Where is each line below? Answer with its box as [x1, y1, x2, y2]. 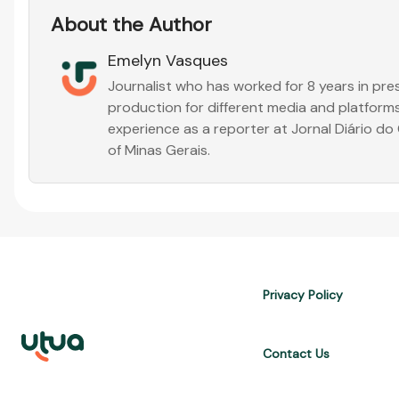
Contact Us [263, 346, 330, 362]
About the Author [51, 12, 212, 37]
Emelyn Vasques [108, 50, 228, 71]
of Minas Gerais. [108, 141, 210, 159]
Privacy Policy [263, 287, 344, 303]
